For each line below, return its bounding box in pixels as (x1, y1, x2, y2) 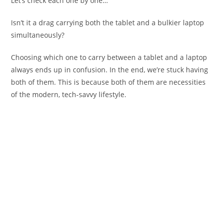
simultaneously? (11, 30, 65, 40)
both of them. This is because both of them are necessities (11, 77, 206, 87)
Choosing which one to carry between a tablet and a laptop (11, 53, 208, 62)
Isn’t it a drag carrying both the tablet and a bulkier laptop (11, 18, 205, 28)
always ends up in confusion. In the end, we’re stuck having (11, 65, 209, 75)
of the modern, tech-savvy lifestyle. (11, 90, 127, 100)
